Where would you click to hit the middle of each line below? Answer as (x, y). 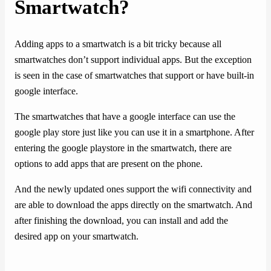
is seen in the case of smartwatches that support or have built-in (134, 75)
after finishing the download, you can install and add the (121, 221)
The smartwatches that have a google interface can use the (125, 116)
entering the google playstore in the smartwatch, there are (123, 148)
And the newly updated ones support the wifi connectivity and (133, 190)
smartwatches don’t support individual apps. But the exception (133, 60)
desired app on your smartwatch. (77, 237)
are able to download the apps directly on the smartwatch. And (133, 205)
